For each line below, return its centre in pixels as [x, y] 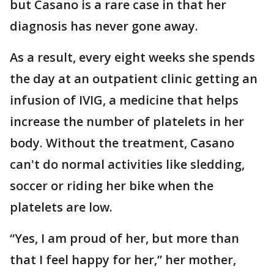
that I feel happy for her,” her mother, [123, 260]
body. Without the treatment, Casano [122, 143]
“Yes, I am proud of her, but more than [124, 238]
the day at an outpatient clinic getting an [134, 79]
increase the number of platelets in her [127, 121]
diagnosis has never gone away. [104, 26]
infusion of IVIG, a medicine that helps [124, 100]
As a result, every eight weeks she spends [132, 57]
